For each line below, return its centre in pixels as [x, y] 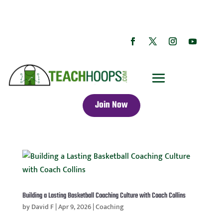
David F [42, 207]
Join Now [111, 105]
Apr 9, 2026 [74, 207]
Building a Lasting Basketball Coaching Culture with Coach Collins [104, 196]
